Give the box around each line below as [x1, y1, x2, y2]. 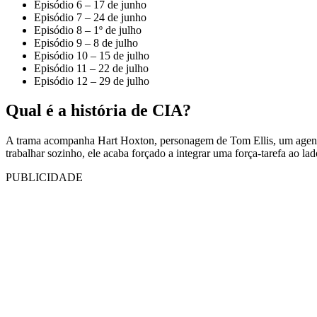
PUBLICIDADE [6, 171, 83, 184]
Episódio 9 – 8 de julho [34, 36, 138, 49]
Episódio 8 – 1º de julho [34, 23, 142, 36]
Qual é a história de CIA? [6, 101, 191, 120]
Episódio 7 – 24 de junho [34, 11, 146, 23]
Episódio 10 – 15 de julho [34, 49, 149, 62]
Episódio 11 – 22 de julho [34, 62, 149, 74]
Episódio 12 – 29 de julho [34, 74, 149, 87]
